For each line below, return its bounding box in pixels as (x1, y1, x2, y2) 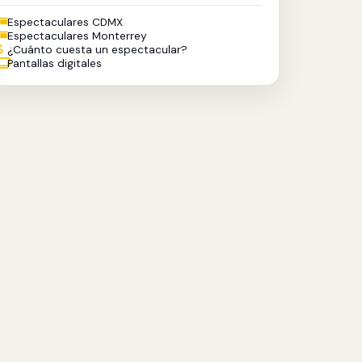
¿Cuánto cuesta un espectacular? (7, 43, 188, 57)
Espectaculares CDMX (7, 15, 124, 29)
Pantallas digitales (7, 57, 103, 70)
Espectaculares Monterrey (7, 29, 148, 43)
